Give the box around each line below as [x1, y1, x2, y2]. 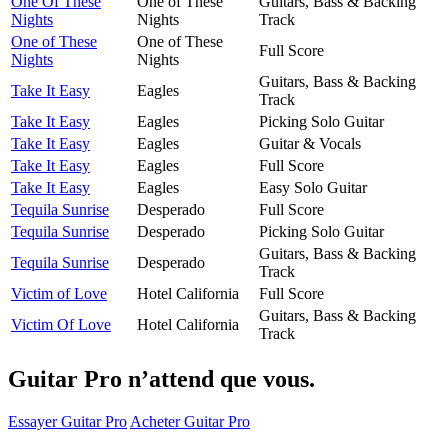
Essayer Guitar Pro [8, 412, 127, 430]
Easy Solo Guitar [259, 178, 367, 196]
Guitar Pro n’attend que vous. [8, 365, 315, 392]
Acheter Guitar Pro [130, 412, 250, 430]
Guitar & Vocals [259, 134, 361, 152]
